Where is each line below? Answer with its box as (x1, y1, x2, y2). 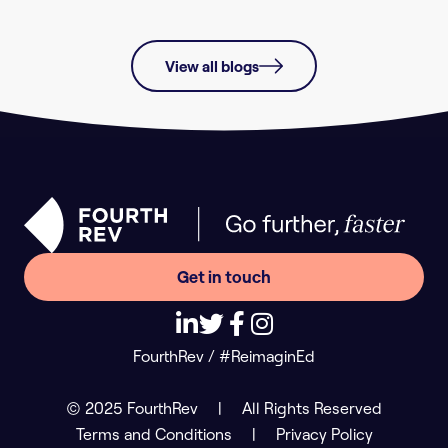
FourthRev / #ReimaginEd (133, 345, 315, 366)
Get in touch (177, 266, 271, 286)
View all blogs (165, 57, 259, 76)
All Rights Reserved (242, 397, 382, 418)
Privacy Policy (275, 423, 373, 444)
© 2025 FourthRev (66, 397, 198, 418)
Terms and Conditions (75, 423, 232, 444)
